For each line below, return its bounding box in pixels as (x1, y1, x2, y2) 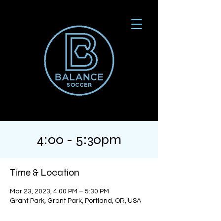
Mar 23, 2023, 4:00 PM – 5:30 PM (10, 188, 109, 195)
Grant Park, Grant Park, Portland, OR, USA (10, 197, 141, 204)
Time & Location (10, 166, 79, 179)
